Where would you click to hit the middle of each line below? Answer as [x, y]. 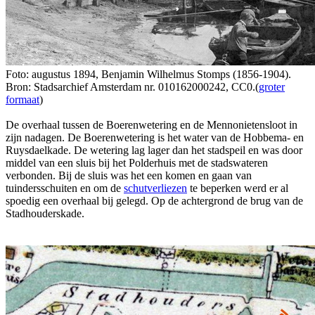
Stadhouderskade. [45, 213]
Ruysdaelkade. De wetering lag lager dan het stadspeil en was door [154, 150]
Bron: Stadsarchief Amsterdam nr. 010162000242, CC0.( [132, 86]
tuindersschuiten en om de [65, 188]
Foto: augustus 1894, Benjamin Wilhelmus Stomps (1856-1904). [148, 74]
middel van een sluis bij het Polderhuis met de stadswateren [137, 162]
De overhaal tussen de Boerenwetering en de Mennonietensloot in [152, 124]
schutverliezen [155, 188]
